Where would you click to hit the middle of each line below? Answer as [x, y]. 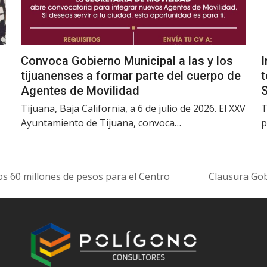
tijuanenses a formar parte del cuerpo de [131, 75]
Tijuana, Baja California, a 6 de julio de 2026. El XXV [133, 108]
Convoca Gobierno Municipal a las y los [127, 60]
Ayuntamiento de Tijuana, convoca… [101, 122]
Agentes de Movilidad [80, 90]
